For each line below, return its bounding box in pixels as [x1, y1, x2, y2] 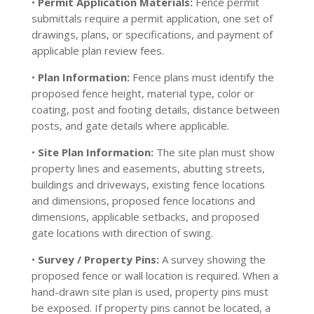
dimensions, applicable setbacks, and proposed [31, 210, 259, 224]
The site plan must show [153, 145, 275, 159]
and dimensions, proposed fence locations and [31, 193, 255, 207]
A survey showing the [158, 252, 266, 266]
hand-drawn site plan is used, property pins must [31, 285, 268, 299]
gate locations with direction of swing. [31, 226, 213, 240]
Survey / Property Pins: [37, 252, 159, 266]
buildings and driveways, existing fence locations [31, 177, 265, 191]
